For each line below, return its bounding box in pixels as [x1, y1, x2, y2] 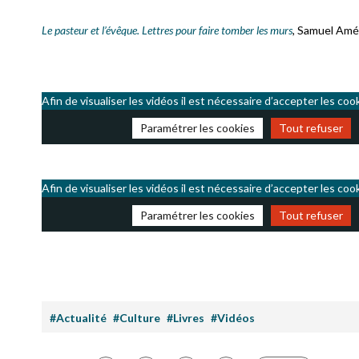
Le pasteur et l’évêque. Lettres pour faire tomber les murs [42, 23, 292, 37]
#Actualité [50, 311, 107, 325]
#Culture [113, 311, 160, 325]
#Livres [167, 311, 204, 325]
